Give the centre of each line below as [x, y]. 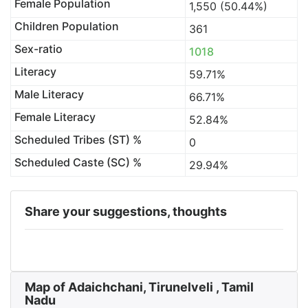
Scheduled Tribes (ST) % [78, 140]
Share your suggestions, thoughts [126, 211]
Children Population [66, 26]
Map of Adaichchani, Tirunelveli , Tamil [139, 287]
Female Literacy [55, 117]
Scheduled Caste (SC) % [78, 162]
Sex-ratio [38, 49]
